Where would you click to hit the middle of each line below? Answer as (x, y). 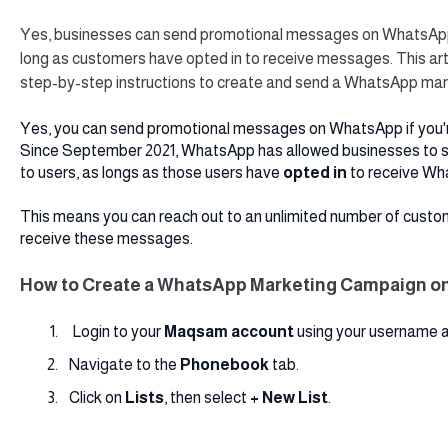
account (263, 332)
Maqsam (197, 332)
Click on (96, 398)
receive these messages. (106, 238)
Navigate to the (124, 365)
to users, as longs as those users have (151, 172)
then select (209, 398)
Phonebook (225, 365)
